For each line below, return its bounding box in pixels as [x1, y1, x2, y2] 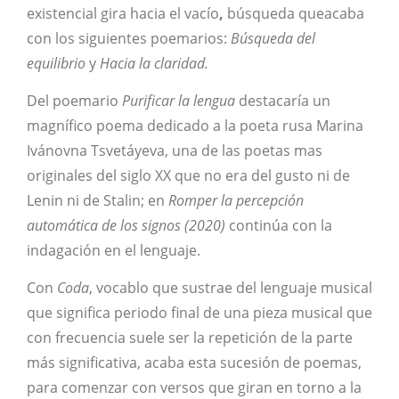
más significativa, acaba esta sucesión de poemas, [27, 353, 362, 373]
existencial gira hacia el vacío [27, 3, 219, 23]
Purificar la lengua [122, 90, 235, 110]
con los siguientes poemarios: [27, 28, 231, 48]
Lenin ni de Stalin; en [27, 190, 168, 210]
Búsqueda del [231, 28, 315, 48]
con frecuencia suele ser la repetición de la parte [27, 328, 353, 348]
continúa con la [225, 215, 332, 235]
